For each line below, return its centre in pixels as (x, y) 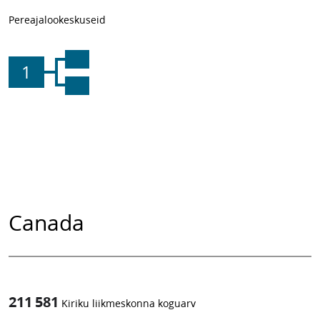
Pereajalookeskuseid (57, 20)
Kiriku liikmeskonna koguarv (129, 304)
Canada (46, 222)
